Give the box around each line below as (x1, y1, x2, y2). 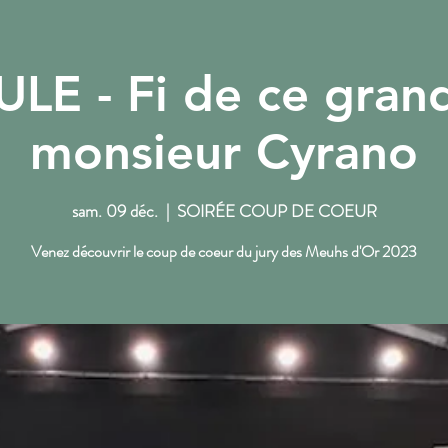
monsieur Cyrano (30, 122, 418, 181)
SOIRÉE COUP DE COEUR (176, 198, 377, 223)
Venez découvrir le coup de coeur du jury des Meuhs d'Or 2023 (31, 239, 417, 263)
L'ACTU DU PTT (268, 101, 400, 116)
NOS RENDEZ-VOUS (46, 101, 208, 116)
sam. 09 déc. (71, 198, 158, 223)
